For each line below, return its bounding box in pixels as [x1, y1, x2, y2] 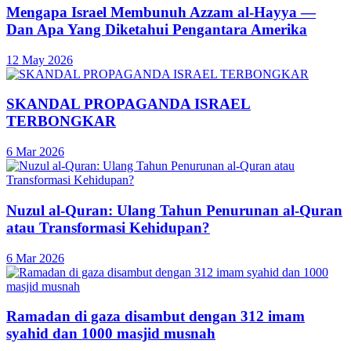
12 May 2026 [6, 52, 73, 67]
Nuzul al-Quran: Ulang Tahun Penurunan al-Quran [6, 201, 342, 219]
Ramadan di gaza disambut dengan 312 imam [6, 308, 305, 325]
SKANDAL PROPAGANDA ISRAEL [6, 96, 251, 113]
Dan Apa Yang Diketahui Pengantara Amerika [6, 20, 307, 38]
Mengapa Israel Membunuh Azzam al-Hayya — [6, 3, 316, 20]
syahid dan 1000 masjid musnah [6, 325, 215, 342]
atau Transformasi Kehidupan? [6, 219, 210, 236]
